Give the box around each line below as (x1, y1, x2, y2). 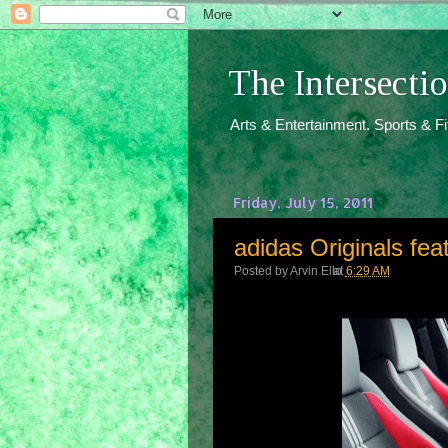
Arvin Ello (289, 263, 342, 277)
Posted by (233, 263, 290, 277)
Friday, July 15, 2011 (232, 193, 373, 211)
